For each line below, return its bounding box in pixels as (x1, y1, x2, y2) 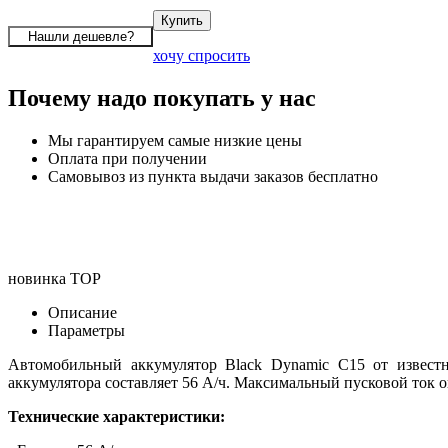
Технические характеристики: (8, 407, 225, 425)
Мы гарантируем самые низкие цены (48, 131, 302, 149)
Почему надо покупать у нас (8, 84, 316, 111)
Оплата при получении (48, 149, 207, 167)
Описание (48, 303, 117, 321)
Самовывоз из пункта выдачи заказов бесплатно (48, 167, 378, 185)
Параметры (48, 321, 125, 339)
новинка (8, 269, 66, 287)
